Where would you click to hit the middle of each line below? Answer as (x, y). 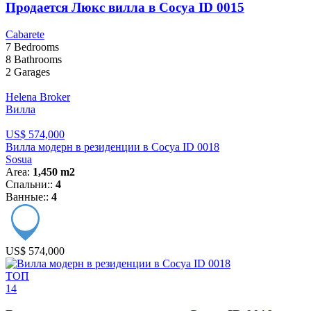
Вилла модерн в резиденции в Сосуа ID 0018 (112, 146)
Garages (31, 72)
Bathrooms (36, 59)
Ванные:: (28, 196)
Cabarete (25, 34)
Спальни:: (31, 184)
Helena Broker (38, 96)
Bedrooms (35, 47)
